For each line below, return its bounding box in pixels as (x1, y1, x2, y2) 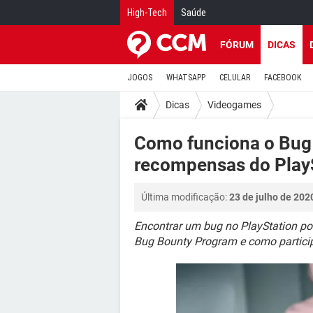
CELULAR (219, 73, 250, 82)
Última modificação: (141, 191, 229, 203)
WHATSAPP (166, 73, 205, 82)
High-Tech (127, 7, 167, 18)
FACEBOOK (264, 73, 301, 82)
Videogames (208, 99, 261, 110)
